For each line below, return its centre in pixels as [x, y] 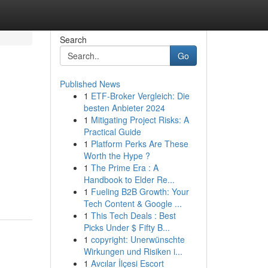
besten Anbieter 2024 [124, 108]
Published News [90, 84]
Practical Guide [112, 132]
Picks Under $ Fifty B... [127, 227]
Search [73, 39]
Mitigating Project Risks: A [140, 120]
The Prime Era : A [124, 167]
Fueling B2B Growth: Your [140, 191]
